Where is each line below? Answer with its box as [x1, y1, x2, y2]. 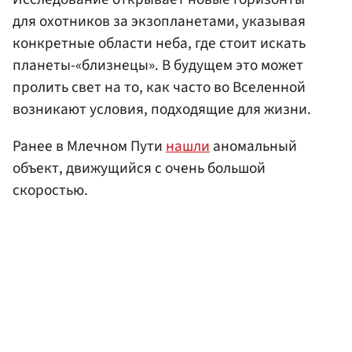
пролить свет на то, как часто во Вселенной [13, 76, 306, 99]
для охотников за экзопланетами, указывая [13, 10, 306, 33]
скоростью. [13, 179, 88, 202]
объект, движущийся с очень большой [13, 157, 266, 180]
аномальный [210, 135, 297, 158]
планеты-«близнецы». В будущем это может [13, 54, 303, 77]
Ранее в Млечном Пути [13, 135, 166, 158]
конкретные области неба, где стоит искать [13, 32, 306, 55]
